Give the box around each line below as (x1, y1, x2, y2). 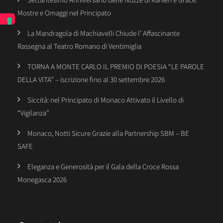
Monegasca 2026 (17, 175, 67, 185)
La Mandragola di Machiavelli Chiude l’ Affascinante (27, 28, 180, 38)
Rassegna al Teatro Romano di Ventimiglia (17, 41, 141, 51)
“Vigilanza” (17, 108, 49, 118)
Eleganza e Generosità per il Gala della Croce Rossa (27, 162, 179, 172)
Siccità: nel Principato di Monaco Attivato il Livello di (27, 95, 184, 105)
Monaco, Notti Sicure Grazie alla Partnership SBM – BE (27, 128, 189, 138)
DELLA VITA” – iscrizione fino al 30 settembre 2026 (17, 75, 165, 85)
